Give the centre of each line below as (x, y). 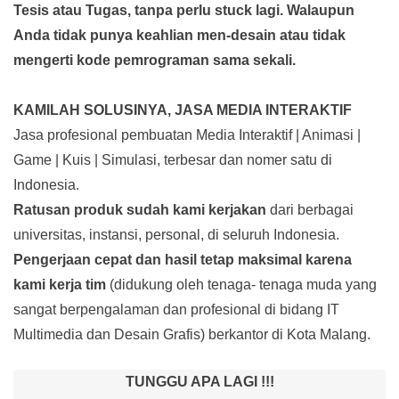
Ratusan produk (70, 209)
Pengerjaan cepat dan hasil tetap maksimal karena (183, 259)
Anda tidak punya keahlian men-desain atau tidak (179, 35)
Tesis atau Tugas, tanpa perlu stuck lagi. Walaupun (184, 10)
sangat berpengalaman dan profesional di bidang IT (176, 309)
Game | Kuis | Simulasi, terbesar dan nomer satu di (173, 159)
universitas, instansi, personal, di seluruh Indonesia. (176, 234)
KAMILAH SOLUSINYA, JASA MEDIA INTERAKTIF (183, 110)
